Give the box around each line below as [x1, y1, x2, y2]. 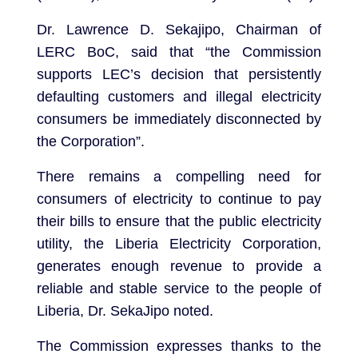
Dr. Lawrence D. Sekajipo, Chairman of [37, 22, 321, 38]
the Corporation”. [37, 133, 145, 150]
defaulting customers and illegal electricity [37, 89, 321, 105]
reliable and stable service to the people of [37, 280, 321, 297]
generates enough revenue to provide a [37, 258, 321, 275]
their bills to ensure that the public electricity [37, 213, 321, 230]
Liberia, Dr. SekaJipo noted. [37, 303, 213, 320]
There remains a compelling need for [37, 169, 321, 185]
